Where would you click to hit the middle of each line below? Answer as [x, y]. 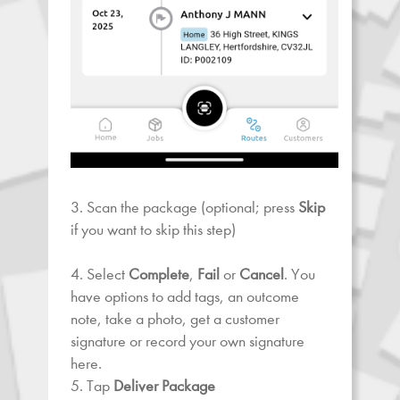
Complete [159, 274]
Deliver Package [164, 386]
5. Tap [92, 386]
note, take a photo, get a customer [175, 319]
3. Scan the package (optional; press [184, 207]
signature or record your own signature [187, 341]
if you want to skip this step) [153, 229]
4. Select [100, 274]
